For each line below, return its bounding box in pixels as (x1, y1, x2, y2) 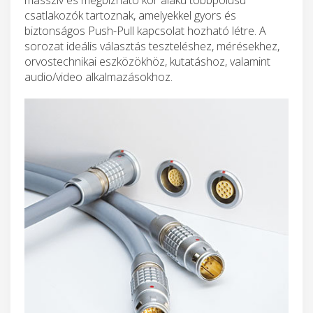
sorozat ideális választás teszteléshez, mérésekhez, (24, 38, 279, 54)
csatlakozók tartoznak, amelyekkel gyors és (24, 7, 236, 23)
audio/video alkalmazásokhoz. (24, 68, 173, 85)
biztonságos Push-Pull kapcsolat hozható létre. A (24, 22, 266, 38)
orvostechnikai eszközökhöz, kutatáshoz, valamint (24, 53, 270, 69)
